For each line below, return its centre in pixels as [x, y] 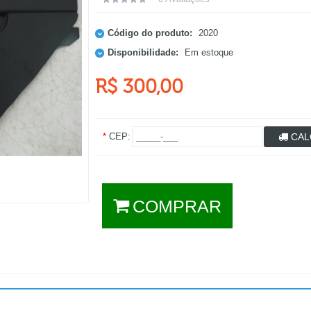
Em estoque [209, 52]
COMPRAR [177, 206]
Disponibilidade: [143, 52]
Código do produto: [150, 33]
